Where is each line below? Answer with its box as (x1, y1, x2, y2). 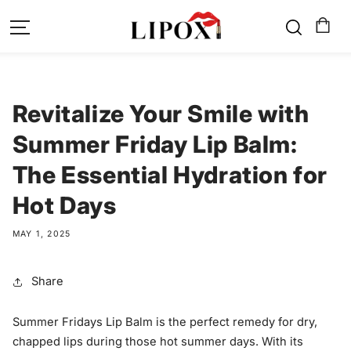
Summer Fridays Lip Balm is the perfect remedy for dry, (12, 314, 317, 329)
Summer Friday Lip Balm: (12, 129, 298, 158)
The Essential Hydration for (12, 160, 327, 189)
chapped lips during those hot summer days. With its (12, 334, 303, 349)
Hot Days (12, 190, 117, 219)
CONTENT (24, 36, 80, 51)
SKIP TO (24, 16, 68, 31)
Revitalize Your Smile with (12, 99, 309, 128)
